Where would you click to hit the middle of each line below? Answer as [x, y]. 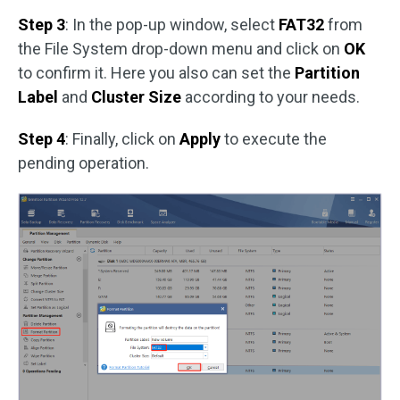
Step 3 [42, 25]
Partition [327, 73]
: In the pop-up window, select [172, 25]
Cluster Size [138, 97]
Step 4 [42, 139]
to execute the [274, 139]
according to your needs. [272, 97]
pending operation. [83, 163]
